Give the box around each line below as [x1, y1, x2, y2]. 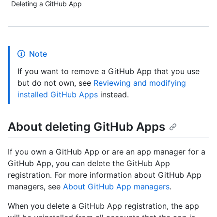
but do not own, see [17, 78, 93, 88]
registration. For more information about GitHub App [8, 170, 201, 180]
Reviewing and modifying [93, 78, 186, 88]
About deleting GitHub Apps [8, 120, 165, 134]
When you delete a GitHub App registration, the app [8, 201, 199, 211]
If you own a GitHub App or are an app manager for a [8, 147, 205, 157]
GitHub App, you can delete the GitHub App [8, 158, 170, 169]
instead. [98, 90, 129, 99]
